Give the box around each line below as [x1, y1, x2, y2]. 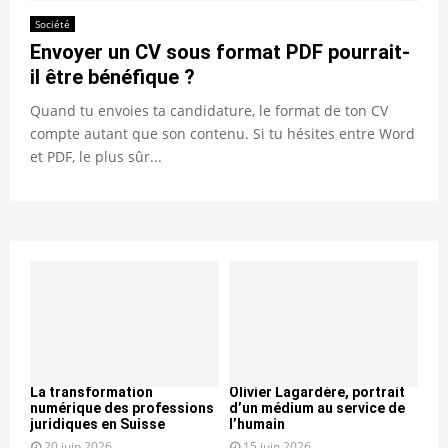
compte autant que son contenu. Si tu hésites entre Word [30, 123, 415, 143]
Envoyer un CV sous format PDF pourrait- [30, 39, 410, 64]
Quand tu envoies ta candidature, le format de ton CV [30, 100, 388, 120]
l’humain [229, 415, 285, 432]
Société [35, 16, 70, 31]
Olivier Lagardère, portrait [229, 383, 405, 400]
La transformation [30, 383, 153, 400]
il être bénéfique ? [30, 64, 195, 89]
